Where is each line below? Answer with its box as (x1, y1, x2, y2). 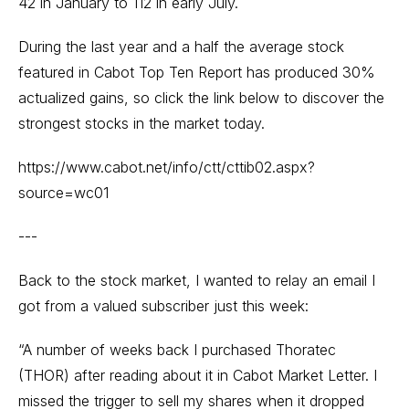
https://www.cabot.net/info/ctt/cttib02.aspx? (18, 158, 315, 176)
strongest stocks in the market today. (18, 114, 265, 132)
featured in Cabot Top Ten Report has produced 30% (18, 63, 375, 81)
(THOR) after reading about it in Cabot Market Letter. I (18, 366, 377, 384)
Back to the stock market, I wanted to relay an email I (18, 271, 375, 289)
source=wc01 (18, 184, 109, 202)
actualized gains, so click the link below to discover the (18, 89, 384, 107)
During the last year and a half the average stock (18, 37, 344, 56)
